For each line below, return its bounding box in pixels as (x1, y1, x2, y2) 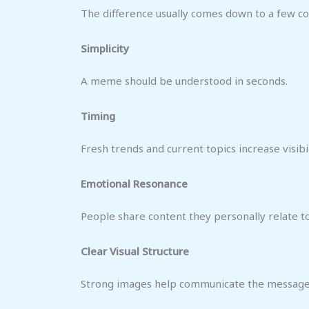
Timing (81, 108, 115, 123)
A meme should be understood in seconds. (81, 73, 288, 88)
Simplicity (81, 41, 129, 55)
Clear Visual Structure (81, 243, 189, 258)
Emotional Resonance (81, 176, 188, 190)
